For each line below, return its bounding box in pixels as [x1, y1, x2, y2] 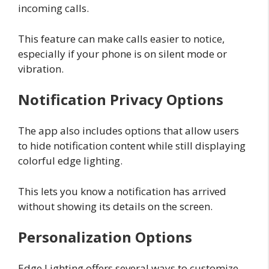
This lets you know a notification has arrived [18, 184, 226, 198]
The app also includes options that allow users [18, 124, 239, 138]
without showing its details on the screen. [18, 199, 213, 213]
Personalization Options [18, 227, 192, 247]
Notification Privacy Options [18, 89, 223, 110]
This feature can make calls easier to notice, [18, 31, 225, 46]
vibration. [18, 61, 64, 76]
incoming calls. [18, 1, 89, 16]
